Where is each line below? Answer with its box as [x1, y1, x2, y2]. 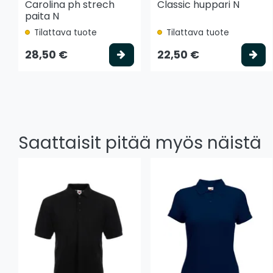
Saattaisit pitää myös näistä [18, 130, 261, 155]
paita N [25, 9, 59, 23]
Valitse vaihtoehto [125, 46, 222, 61]
